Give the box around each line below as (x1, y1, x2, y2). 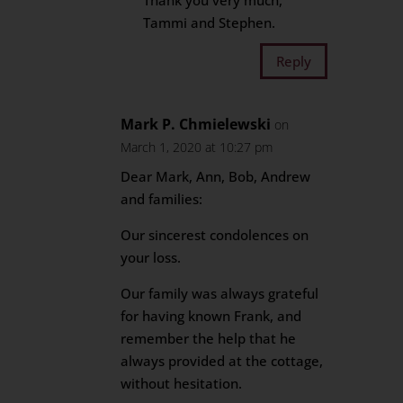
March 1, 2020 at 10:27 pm (121, 139, 273, 156)
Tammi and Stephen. (143, 13, 276, 31)
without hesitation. (121, 374, 243, 392)
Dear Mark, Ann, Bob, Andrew (121, 167, 311, 185)
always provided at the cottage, (121, 352, 324, 370)
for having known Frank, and (121, 307, 302, 325)
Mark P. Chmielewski (121, 114, 272, 134)
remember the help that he (121, 329, 297, 347)
